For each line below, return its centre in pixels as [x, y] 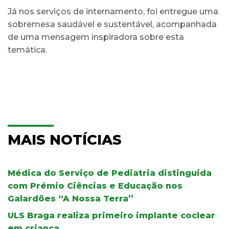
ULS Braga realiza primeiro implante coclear [111, 215]
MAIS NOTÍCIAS [65, 140]
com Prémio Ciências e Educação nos [95, 186]
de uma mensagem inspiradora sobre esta [96, 37]
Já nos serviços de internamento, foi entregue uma [113, 11]
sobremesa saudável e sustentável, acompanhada [112, 24]
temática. [27, 50]
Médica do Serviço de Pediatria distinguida [110, 173]
